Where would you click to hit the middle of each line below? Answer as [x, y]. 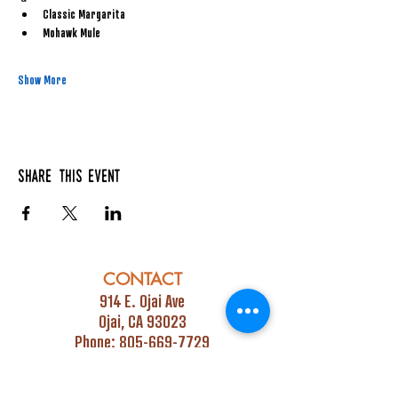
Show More [42, 80]
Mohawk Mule [72, 32]
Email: [88, 362]
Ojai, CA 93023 [142, 321]
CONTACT [142, 279]
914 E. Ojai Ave [142, 301]
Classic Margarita [84, 14]
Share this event [69, 178]
